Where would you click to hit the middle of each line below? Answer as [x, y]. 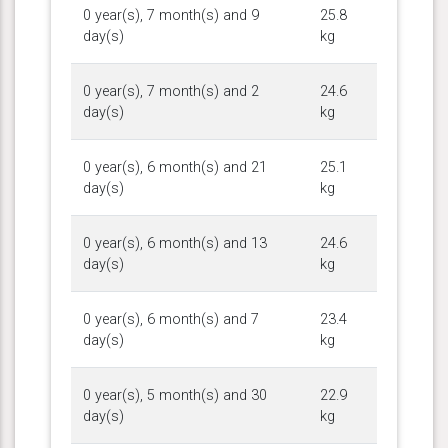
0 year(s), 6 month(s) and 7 [171, 319]
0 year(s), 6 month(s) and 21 [175, 167]
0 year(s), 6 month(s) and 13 [175, 243]
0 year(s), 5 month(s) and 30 [175, 395]
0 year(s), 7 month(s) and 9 [171, 15]
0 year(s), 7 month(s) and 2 [171, 91]
